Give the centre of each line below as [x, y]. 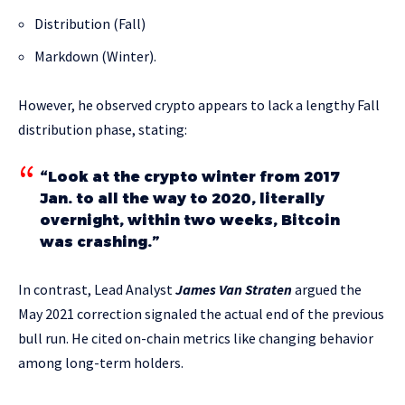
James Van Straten [234, 289]
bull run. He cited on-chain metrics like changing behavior [196, 338]
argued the [327, 289]
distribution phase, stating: [103, 129]
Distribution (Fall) [90, 23]
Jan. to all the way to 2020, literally [182, 198]
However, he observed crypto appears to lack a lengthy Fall [199, 104]
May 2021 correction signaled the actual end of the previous [201, 313]
